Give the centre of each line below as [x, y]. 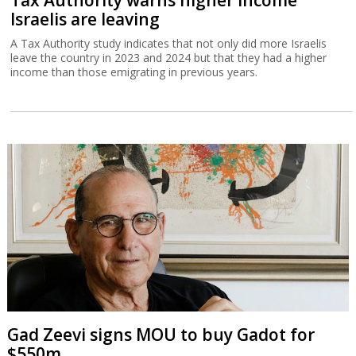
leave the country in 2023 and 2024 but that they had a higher [169, 58]
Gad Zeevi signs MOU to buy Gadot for [161, 334]
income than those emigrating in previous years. [134, 72]
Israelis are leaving [85, 19]
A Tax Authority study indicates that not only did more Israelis [169, 44]
